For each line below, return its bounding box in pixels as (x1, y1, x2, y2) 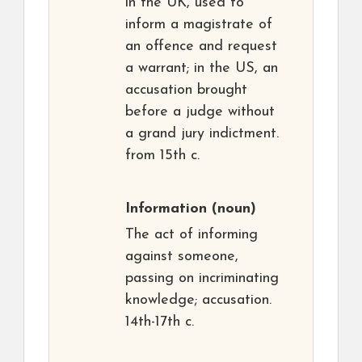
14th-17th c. (125, 314, 194, 330)
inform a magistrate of (125, 17, 272, 33)
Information (125, 201, 207, 217)
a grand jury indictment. (125, 126, 279, 142)
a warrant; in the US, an (125, 61, 278, 77)
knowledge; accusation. (125, 293, 271, 309)
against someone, (125, 249, 238, 265)
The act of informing (125, 227, 258, 243)
